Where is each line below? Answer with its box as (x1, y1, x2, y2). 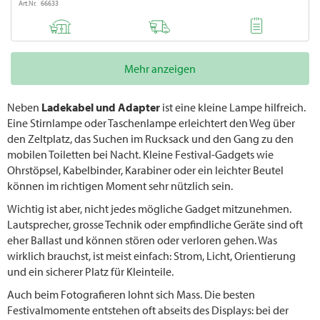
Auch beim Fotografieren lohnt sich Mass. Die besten (7, 287, 255, 302)
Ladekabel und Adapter (41, 100, 160, 115)
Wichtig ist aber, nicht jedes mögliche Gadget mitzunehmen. (7, 201, 291, 216)
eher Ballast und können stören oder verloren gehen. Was (7, 233, 277, 248)
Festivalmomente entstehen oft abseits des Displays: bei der (7, 303, 289, 318)
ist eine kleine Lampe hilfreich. (160, 100, 306, 115)
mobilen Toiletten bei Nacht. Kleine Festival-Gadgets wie (7, 147, 274, 162)
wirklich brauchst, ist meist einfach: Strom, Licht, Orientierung (7, 249, 296, 264)
